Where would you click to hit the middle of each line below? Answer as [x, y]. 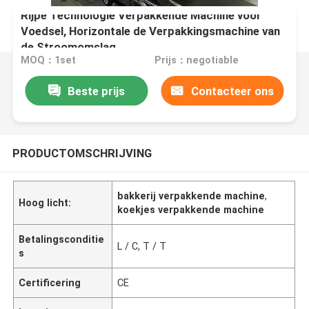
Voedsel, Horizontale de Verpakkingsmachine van [151, 31]
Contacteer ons [232, 91]
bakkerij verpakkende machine [191, 196]
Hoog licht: [45, 202]
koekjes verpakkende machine [191, 209]
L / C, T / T [142, 246]
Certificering [50, 282]
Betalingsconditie [62, 239]
